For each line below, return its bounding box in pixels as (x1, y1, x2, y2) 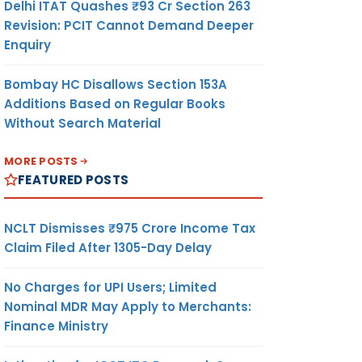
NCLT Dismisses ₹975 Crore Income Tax (4, 219, 255, 237)
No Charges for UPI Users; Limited (4, 278, 217, 296)
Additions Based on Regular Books (4, 95, 225, 112)
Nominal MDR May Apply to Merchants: (4, 297, 251, 315)
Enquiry (4, 36, 51, 53)
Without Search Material (4, 114, 161, 132)
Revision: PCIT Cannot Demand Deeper (4, 16, 254, 34)
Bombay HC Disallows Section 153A (4, 75, 227, 93)
